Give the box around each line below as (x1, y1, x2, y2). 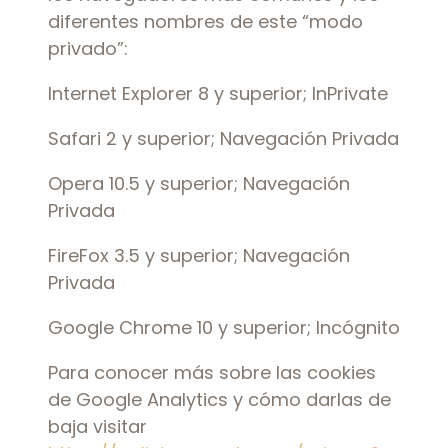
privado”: (48, 36, 128, 61)
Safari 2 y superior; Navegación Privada (48, 126, 399, 151)
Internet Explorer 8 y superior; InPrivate (48, 81, 388, 106)
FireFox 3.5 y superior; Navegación (48, 243, 350, 268)
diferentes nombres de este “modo (48, 9, 363, 34)
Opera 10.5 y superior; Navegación (48, 171, 350, 196)
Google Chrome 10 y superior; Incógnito (48, 315, 400, 340)
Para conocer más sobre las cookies (48, 360, 376, 385)
